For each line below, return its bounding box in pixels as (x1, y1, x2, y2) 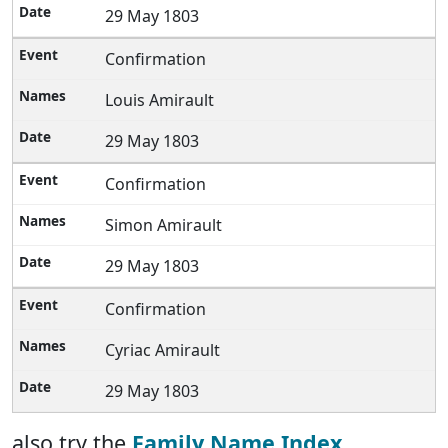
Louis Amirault (105, 89, 215, 111)
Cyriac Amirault (105, 339, 221, 361)
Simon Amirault (105, 214, 223, 236)
